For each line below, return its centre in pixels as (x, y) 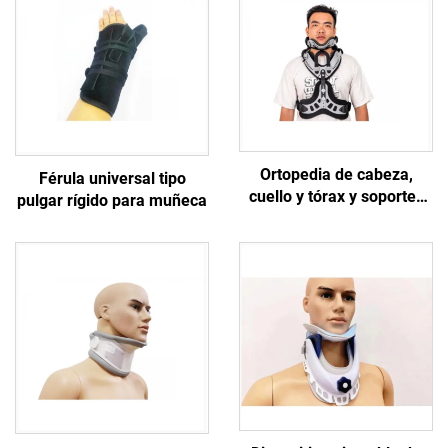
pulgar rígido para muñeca (112, 201)
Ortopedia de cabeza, (336, 174)
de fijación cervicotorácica (336, 218)
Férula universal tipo (112, 179)
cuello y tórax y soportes (336, 196)
